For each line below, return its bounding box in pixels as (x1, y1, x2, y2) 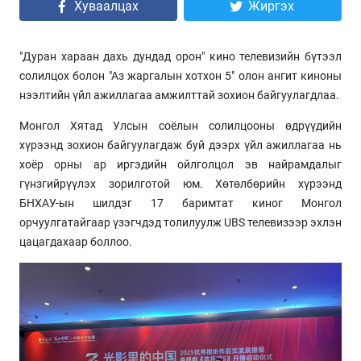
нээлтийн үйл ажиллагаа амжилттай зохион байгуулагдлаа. (19, 89, 342, 102)
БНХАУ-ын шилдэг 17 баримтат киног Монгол (19, 197, 342, 210)
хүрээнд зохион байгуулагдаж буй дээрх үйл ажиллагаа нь (19, 139, 342, 151)
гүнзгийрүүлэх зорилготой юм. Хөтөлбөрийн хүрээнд (19, 177, 342, 190)
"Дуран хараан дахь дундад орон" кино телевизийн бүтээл (19, 50, 342, 63)
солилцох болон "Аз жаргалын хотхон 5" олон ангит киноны (19, 69, 342, 82)
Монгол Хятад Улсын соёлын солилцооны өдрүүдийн (19, 119, 342, 132)
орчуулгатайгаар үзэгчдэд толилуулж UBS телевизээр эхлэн (19, 216, 342, 229)
